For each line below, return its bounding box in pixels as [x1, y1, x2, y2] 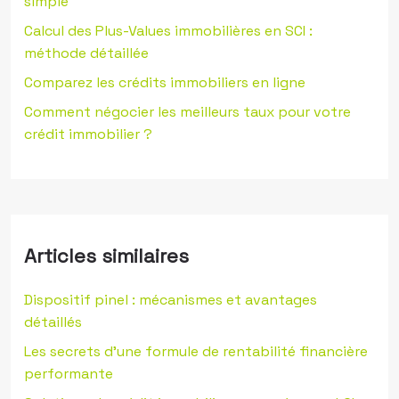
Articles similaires [24, 243, 189, 268]
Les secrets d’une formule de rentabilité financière [24, 342, 368, 361]
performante [24, 364, 113, 383]
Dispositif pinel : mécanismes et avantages [24, 290, 317, 309]
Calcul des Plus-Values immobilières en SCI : [24, 21, 313, 40]
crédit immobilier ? [24, 125, 152, 143]
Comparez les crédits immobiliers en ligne [24, 73, 305, 92]
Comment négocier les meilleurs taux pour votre [24, 102, 351, 121]
